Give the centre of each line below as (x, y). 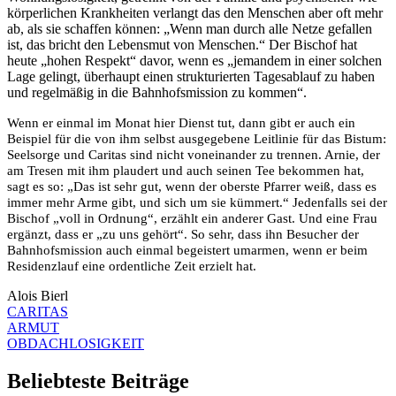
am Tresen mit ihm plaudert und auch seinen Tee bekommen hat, (186, 171)
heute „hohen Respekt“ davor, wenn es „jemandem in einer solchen (194, 61)
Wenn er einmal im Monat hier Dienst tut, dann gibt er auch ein (181, 123)
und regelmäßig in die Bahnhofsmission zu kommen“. (159, 93)
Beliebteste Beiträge (98, 381)
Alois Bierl (38, 296)
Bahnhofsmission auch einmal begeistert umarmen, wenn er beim (187, 251)
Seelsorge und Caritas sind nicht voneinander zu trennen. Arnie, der (194, 155)
